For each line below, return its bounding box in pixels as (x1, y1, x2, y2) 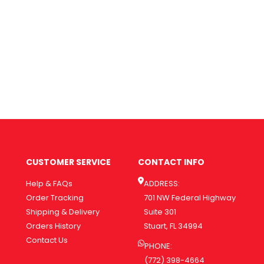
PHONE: (144, 240, 173, 252)
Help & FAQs (26, 178, 72, 190)
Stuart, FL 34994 (143, 220, 203, 232)
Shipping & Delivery (26, 206, 100, 218)
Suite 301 (143, 206, 176, 218)
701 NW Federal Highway (143, 192, 236, 204)
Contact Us (26, 235, 68, 246)
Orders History (26, 220, 81, 232)
